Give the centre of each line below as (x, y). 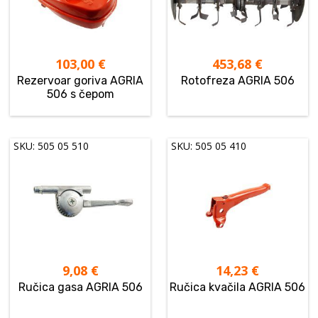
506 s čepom (80, 94)
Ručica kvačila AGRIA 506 (238, 287)
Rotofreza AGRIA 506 (237, 81)
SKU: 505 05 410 (209, 146)
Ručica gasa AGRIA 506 (80, 287)
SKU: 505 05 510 (51, 146)
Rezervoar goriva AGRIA (81, 81)
